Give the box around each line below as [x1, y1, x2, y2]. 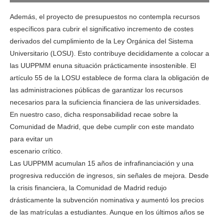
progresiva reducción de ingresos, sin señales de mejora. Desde [10, 171, 209, 179]
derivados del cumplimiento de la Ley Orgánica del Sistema [10, 37, 193, 45]
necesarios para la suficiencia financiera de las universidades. [10, 98, 201, 106]
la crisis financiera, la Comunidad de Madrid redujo [10, 183, 167, 192]
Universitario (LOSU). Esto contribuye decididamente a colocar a [10, 49, 209, 57]
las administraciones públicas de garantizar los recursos [10, 86, 183, 94]
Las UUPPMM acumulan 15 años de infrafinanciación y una [10, 159, 194, 167]
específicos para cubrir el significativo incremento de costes [10, 24, 194, 33]
